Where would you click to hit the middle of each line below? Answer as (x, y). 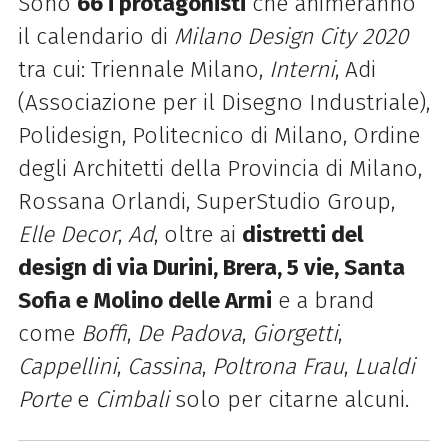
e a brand (322, 301)
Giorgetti (294, 334)
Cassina (164, 367)
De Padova (189, 334)
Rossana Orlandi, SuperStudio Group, (206, 202)
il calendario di (95, 37)
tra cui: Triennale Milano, (143, 70)
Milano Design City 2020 (290, 37)
